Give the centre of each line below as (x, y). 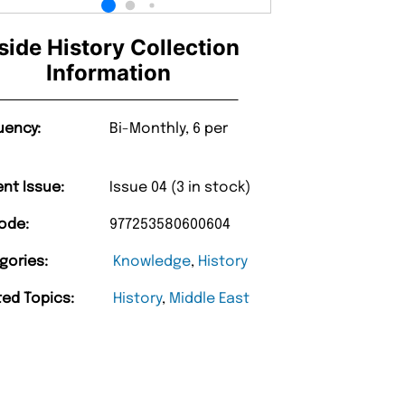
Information (109, 73)
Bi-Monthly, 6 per (169, 129)
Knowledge (152, 262)
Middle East (210, 299)
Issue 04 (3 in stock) (180, 188)
